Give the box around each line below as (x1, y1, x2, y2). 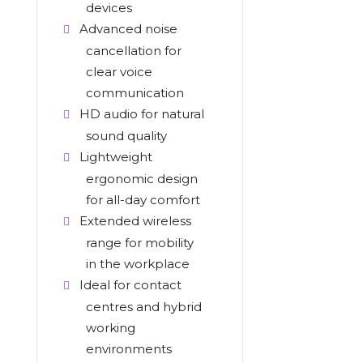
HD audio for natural (79, 106, 204, 122)
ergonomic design (85, 171, 198, 186)
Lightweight (79, 149, 152, 164)
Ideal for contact (79, 277, 181, 293)
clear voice (85, 64, 152, 79)
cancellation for (85, 43, 181, 58)
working (85, 320, 135, 335)
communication (85, 85, 184, 100)
